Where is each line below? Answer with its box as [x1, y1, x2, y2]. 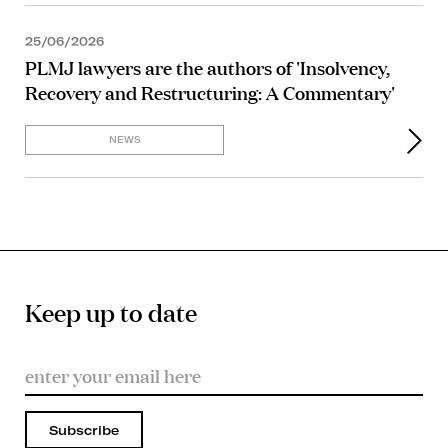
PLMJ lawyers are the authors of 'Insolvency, [25, 54, 390, 81]
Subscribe [49, 421, 119, 438]
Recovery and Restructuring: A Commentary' [25, 79, 395, 106]
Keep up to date [25, 294, 197, 328]
